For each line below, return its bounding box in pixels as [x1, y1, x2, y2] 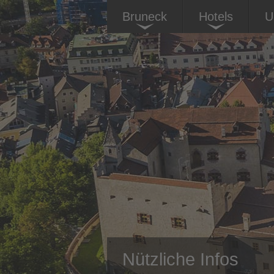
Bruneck [122, 10, 167, 23]
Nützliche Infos [122, 250, 239, 269]
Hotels [199, 10, 233, 23]
